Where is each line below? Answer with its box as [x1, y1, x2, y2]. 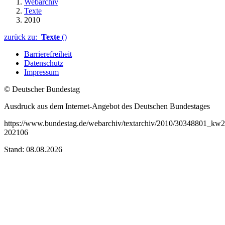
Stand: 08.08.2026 [4, 145, 62, 154]
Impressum [24, 67, 59, 76]
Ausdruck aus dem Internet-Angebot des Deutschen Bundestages [4, 101, 210, 110]
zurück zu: [4, 32, 41, 41]
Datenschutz [24, 58, 63, 67]
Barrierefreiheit [24, 49, 72, 58]
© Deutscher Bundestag [4, 84, 80, 93]
